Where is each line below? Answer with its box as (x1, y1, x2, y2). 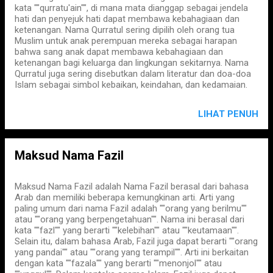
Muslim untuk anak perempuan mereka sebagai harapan (15, 35, 237, 46)
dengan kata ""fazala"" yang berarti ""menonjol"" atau (15, 258, 222, 269)
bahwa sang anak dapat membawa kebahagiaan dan (15, 46, 223, 57)
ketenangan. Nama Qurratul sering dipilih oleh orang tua (15, 24, 235, 35)
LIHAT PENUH (198, 108, 258, 119)
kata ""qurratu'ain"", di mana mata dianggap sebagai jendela (15, 2, 248, 13)
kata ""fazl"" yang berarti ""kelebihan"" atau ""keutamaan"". (15, 225, 239, 236)
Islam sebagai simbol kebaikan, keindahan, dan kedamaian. (15, 79, 247, 90)
